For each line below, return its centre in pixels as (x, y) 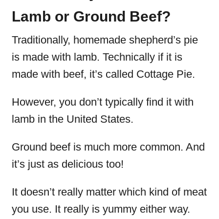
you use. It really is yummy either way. (101, 209)
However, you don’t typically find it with (103, 102)
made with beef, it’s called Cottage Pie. (103, 74)
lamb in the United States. (74, 119)
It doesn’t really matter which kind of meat (109, 192)
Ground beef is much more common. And (108, 147)
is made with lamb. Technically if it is (97, 57)
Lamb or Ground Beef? (91, 16)
